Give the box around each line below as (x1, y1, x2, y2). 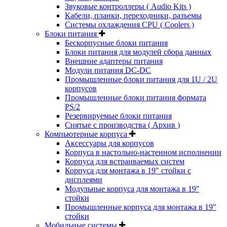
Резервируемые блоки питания (65, 111, 172, 120)
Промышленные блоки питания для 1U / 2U (65, 74, 217, 84)
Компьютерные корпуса (45, 129, 129, 138)
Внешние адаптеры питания (65, 56, 163, 65)
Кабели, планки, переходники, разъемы (65, 11, 202, 20)
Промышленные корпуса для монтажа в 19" (65, 202, 216, 211)
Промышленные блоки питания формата (65, 93, 206, 102)
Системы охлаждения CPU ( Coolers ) (65, 20, 194, 29)
